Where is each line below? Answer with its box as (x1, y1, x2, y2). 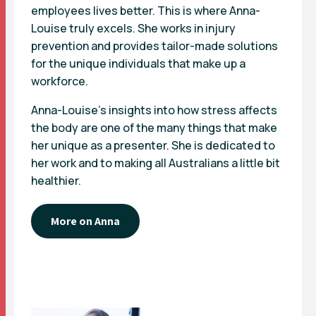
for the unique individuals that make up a (31, 56, 245, 72)
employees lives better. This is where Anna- (31, 3, 260, 19)
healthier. (31, 173, 81, 189)
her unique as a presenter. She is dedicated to (31, 138, 275, 154)
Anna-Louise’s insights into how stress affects (31, 102, 277, 119)
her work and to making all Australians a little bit (31, 155, 280, 171)
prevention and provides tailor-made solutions (31, 38, 278, 54)
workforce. (31, 73, 88, 90)
